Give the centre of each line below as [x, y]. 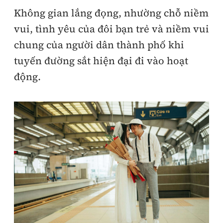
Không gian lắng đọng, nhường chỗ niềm [111, 13]
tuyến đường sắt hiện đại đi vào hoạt [101, 61]
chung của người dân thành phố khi [99, 45]
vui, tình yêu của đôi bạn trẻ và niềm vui [111, 29]
